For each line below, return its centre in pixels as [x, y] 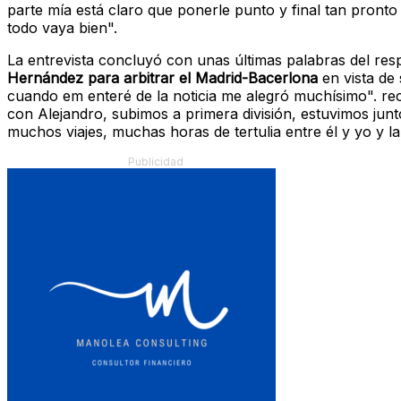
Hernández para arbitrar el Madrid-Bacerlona [162, 78]
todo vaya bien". [62, 28]
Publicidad [156, 162]
